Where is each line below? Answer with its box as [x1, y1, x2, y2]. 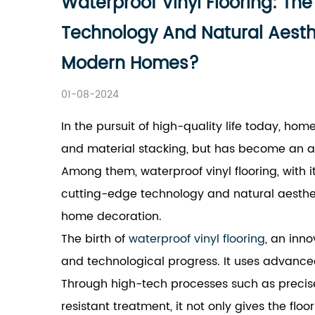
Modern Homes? [61, 50, 199, 78]
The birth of [61, 230, 129, 248]
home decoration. [61, 207, 162, 226]
